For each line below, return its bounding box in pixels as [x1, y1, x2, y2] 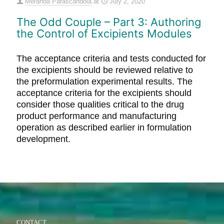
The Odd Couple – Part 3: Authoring [16, 15, 201, 28]
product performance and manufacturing [16, 111, 176, 121]
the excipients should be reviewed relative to [16, 65, 193, 75]
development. [16, 134, 70, 144]
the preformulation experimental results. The [16, 76, 192, 86]
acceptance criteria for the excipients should [16, 88, 191, 98]
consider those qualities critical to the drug [16, 99, 184, 109]
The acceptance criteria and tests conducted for [16, 53, 206, 63]
